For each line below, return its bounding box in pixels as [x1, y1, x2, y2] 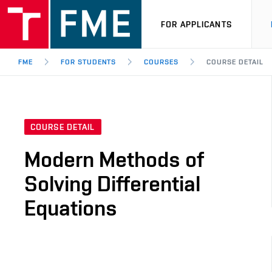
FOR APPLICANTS [161, 19, 232, 29]
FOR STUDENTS [60, 58, 117, 66]
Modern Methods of [24, 146, 204, 172]
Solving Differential [24, 171, 200, 197]
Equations [24, 195, 117, 221]
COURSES [144, 58, 179, 66]
